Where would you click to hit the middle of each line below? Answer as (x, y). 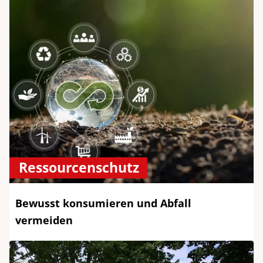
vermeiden (44, 220)
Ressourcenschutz (79, 168)
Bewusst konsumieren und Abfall (103, 203)
